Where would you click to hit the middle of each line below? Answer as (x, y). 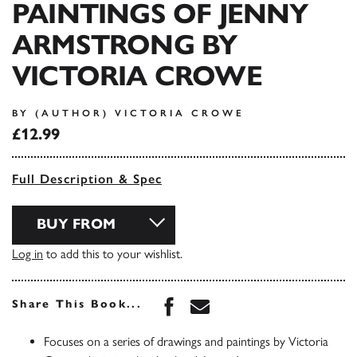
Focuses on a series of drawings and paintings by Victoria (186, 342)
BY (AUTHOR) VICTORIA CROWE (128, 114)
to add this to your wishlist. (113, 254)
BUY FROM (76, 224)
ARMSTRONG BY (125, 45)
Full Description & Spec (87, 179)
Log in (27, 254)
